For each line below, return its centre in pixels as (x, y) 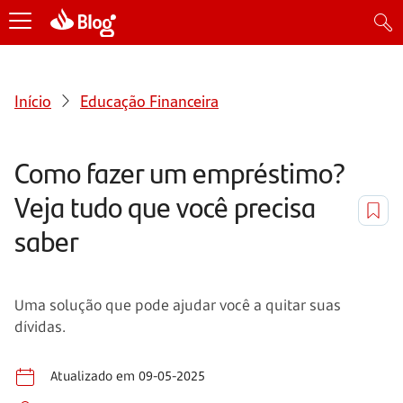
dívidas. (40, 326)
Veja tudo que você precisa (165, 206)
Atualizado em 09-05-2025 (128, 375)
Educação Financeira (149, 100)
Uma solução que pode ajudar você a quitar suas (178, 304)
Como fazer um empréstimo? (180, 172)
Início (33, 100)
